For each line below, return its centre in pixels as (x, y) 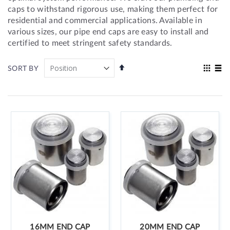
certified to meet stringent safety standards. (90, 42)
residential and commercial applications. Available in (105, 20)
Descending (144, 76)
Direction (140, 85)
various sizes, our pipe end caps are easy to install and (108, 31)
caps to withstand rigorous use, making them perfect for (113, 8)
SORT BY (23, 68)
